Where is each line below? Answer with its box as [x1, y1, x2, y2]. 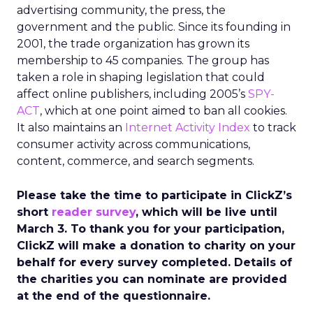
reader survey [52, 205, 136, 219]
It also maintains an [17, 121, 125, 134]
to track [250, 121, 296, 134]
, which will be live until [136, 205, 277, 219]
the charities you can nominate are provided [17, 272, 287, 286]
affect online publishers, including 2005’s [17, 87, 248, 101]
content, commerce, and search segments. [17, 154, 254, 168]
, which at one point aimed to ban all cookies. [40, 104, 287, 117]
